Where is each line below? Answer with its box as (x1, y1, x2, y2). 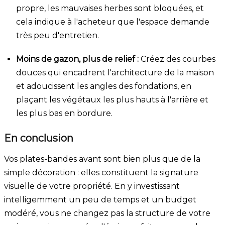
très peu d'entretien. (16, 30, 99, 40)
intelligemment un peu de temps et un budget (4, 194, 196, 204)
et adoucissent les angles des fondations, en (16, 81, 191, 91)
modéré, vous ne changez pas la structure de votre (4, 208, 210, 218)
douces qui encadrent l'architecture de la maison (16, 67, 214, 77)
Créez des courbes (139, 54, 215, 64)
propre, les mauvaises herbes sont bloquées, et (16, 3, 204, 13)
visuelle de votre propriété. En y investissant (4, 181, 180, 191)
